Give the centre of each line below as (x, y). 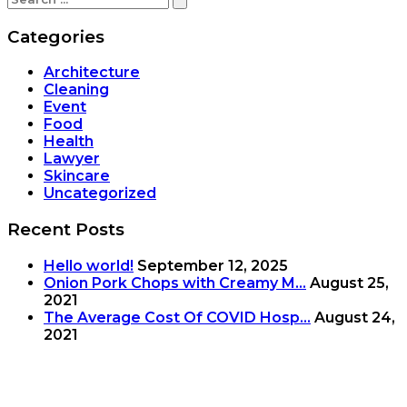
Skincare (77, 176)
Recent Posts (66, 230)
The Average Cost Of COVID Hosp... (177, 317)
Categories (56, 36)
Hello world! (89, 265)
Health (69, 142)
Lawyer (72, 159)
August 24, (355, 317)
